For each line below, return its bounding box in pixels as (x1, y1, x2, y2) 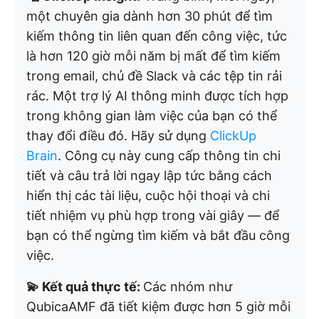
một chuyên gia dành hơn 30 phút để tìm (26, 9, 273, 24)
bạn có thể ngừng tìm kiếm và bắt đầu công (26, 228, 290, 244)
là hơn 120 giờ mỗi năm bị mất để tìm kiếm (26, 48, 281, 64)
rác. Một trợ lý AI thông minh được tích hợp (26, 88, 288, 104)
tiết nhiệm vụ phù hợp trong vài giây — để (26, 208, 279, 224)
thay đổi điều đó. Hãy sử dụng (26, 128, 210, 144)
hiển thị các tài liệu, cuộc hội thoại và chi (26, 188, 270, 204)
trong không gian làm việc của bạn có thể (26, 108, 277, 124)
